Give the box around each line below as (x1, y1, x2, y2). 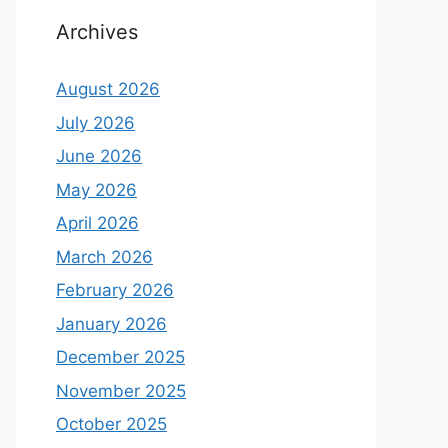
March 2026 (56, 246, 153, 267)
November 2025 (56, 380, 186, 401)
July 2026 (56, 112, 135, 133)
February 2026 (56, 280, 174, 300)
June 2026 (56, 146, 142, 166)
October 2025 (56, 414, 167, 434)
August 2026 (56, 79, 160, 99)
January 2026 (56, 313, 167, 334)
